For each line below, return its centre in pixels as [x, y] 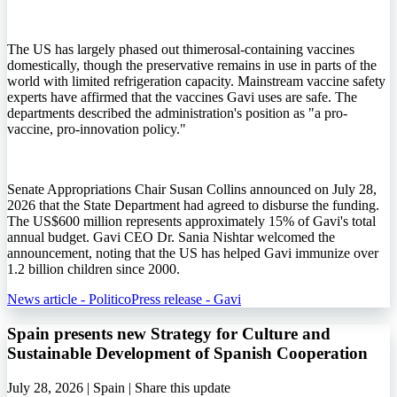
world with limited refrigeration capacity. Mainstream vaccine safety [196, 82]
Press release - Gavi [186, 300]
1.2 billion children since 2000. [93, 269]
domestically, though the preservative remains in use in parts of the [192, 66]
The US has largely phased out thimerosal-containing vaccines [181, 50]
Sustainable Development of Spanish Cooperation [187, 354]
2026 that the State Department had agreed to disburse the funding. [193, 206]
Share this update [183, 387]
